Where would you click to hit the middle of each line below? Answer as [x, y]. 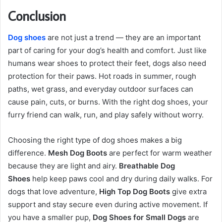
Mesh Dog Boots [78, 153]
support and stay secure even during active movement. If [108, 205]
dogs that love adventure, [54, 192]
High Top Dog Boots [135, 192]
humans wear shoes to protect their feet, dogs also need [107, 63]
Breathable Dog [147, 166]
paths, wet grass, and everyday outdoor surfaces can [101, 89]
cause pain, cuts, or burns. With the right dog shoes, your [108, 102]
